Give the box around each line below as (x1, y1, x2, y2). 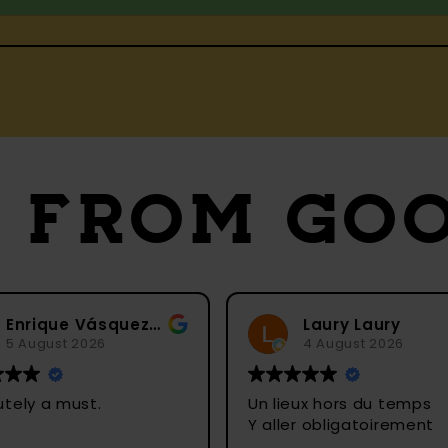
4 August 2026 (179, 334, 281, 354)
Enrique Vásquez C (26, 314, 38, 336)
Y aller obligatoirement (124, 413, 311, 435)
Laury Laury (179, 314, 278, 336)
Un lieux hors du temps (124, 392, 309, 414)
